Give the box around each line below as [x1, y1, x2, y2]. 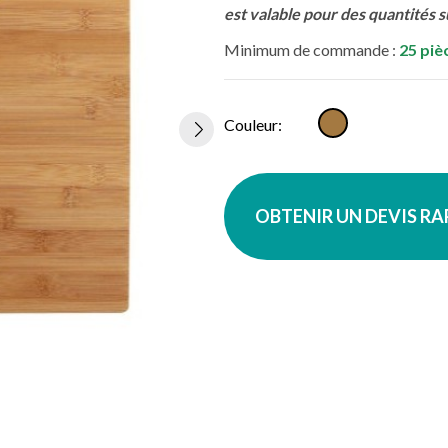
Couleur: [224, 114, 282, 134]
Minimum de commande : [224, 40, 399, 59]
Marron [319, 109, 372, 128]
